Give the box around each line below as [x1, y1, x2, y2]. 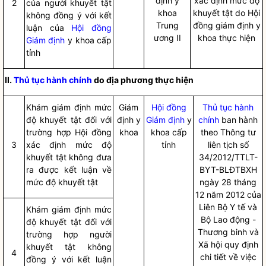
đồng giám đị [192, 20, 244, 30]
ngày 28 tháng [199, 177, 256, 187]
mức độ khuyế [26, 177, 82, 187]
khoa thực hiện [198, 33, 255, 43]
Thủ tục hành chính [13, 75, 92, 85]
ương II [153, 33, 181, 43]
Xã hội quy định [198, 239, 258, 249]
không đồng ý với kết [26, 10, 112, 20]
